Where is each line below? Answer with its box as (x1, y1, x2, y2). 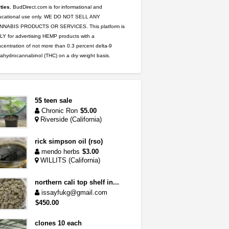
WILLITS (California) (38, 156, 100, 164)
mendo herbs (39, 148, 82, 155)
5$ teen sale (34, 97, 72, 104)
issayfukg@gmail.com (39, 189, 107, 196)
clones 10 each (34, 219, 82, 227)
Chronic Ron (39, 107, 80, 114)
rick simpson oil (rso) (34, 138, 103, 145)
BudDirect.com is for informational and (11, 4, 102, 10)
